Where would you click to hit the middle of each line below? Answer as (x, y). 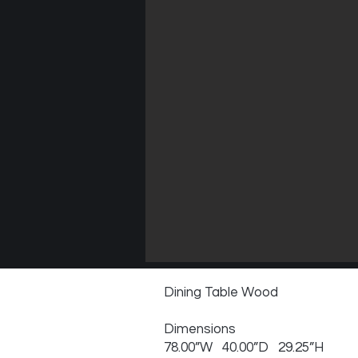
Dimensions (200, 329)
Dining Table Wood (221, 292)
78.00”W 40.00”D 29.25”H (244, 348)
